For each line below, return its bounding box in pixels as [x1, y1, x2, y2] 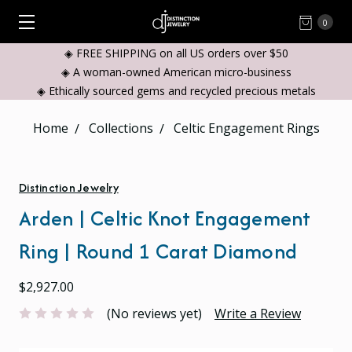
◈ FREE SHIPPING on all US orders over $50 [64, 46, 288, 60]
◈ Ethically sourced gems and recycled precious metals [36, 83, 316, 98]
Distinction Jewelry [19, 179, 119, 196]
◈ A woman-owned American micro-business [60, 64, 291, 79]
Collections [88, 119, 153, 137]
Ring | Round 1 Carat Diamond [19, 236, 297, 266]
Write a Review [214, 304, 301, 322]
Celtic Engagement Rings [173, 119, 320, 137]
